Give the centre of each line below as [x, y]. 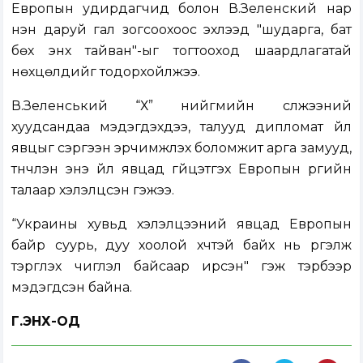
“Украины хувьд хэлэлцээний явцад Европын [181, 224]
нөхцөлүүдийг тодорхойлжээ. [106, 72]
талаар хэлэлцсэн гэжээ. [93, 190]
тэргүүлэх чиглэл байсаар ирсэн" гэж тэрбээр [181, 267]
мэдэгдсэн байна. [72, 288]
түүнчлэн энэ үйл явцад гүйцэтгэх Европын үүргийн [181, 169]
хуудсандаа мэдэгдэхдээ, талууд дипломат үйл [181, 127]
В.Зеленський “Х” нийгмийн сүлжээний [181, 106]
